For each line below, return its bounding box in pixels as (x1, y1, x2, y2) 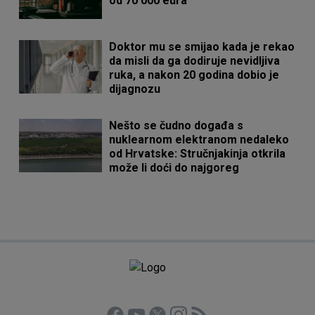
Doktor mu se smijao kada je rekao (109, 40, 295, 53)
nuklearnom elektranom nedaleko (109, 133, 290, 146)
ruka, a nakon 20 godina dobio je (109, 68, 280, 82)
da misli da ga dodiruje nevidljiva (109, 54, 281, 67)
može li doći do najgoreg (109, 161, 240, 174)
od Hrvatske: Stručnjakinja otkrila (109, 147, 286, 160)
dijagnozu (109, 82, 161, 96)
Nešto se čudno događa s (109, 119, 244, 132)
